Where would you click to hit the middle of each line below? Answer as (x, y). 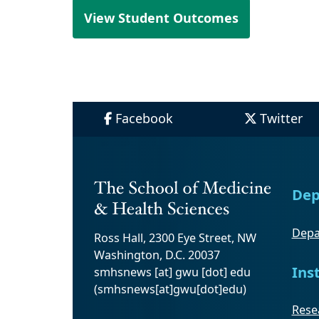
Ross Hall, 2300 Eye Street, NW (175, 237)
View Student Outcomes (161, 18)
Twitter (281, 119)
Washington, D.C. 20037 (157, 255)
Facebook (144, 119)
